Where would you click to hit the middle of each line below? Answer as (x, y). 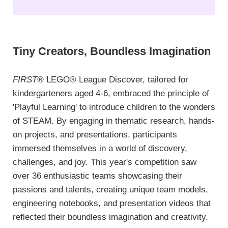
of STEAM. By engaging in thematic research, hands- (114, 121)
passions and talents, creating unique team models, (110, 190)
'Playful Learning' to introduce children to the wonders (114, 107)
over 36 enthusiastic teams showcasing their (97, 176)
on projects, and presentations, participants (95, 135)
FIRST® (28, 80)
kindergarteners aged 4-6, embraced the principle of (111, 94)
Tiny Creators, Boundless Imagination (112, 51)
